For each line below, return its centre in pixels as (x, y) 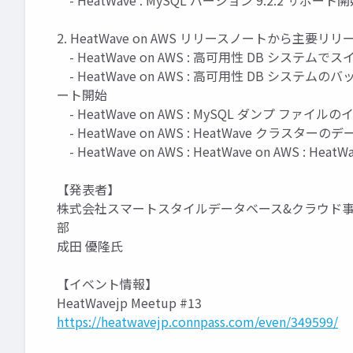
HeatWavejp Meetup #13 (129, 303)
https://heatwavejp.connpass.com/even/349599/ (197, 321)
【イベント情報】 (107, 284)
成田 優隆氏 (90, 246)
